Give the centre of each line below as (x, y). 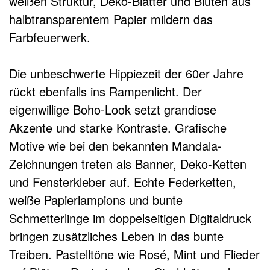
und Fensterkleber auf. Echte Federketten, (123, 182)
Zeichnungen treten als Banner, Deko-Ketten (128, 164)
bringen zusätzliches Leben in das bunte (116, 236)
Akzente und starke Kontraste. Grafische (118, 128)
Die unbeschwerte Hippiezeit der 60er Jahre (126, 74)
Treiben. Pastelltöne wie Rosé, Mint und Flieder (134, 254)
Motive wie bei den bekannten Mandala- (115, 146)
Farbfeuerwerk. (50, 37)
